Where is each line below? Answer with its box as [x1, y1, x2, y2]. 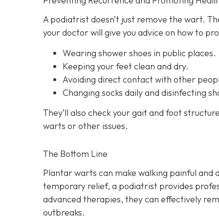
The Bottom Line [43, 148, 108, 159]
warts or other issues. [43, 120, 128, 132]
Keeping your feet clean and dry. [63, 60, 189, 72]
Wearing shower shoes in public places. [63, 47, 216, 59]
